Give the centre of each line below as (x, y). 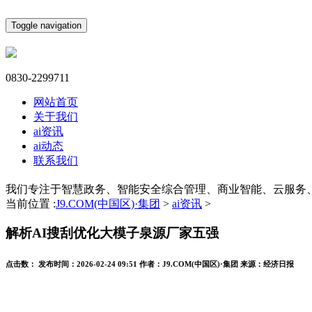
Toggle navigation (46, 25)
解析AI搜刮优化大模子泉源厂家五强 (112, 233)
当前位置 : (31, 203)
